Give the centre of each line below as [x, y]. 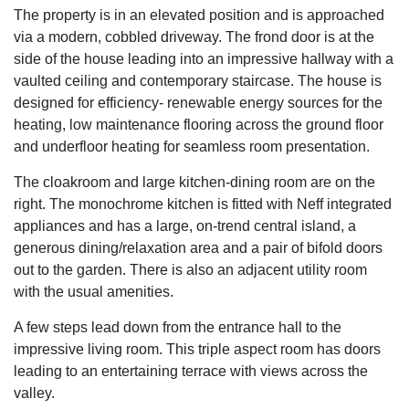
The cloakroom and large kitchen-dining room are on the [194, 182]
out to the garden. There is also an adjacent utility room [190, 270]
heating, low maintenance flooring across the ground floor [199, 125]
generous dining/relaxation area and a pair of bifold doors [198, 248]
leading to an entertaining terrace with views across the [191, 371]
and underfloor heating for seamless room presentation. [192, 147]
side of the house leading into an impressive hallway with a [204, 59]
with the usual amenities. [94, 292]
